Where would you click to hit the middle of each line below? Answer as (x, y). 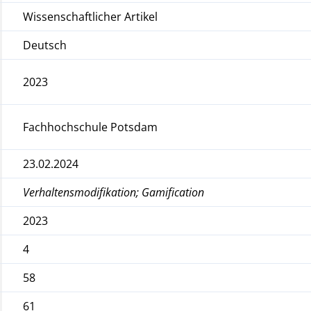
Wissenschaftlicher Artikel (91, 16)
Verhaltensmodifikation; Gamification (114, 192)
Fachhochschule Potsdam (91, 127)
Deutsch (45, 45)
